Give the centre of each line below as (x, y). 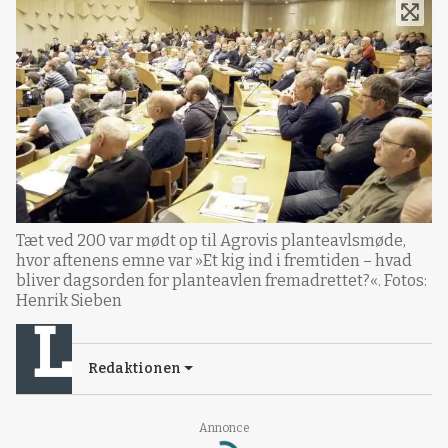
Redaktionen (134, 369)
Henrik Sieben (69, 301)
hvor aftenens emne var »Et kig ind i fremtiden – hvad (214, 261)
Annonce (224, 428)
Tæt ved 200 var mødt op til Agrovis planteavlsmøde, (211, 241)
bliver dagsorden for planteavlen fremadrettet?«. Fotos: (221, 281)
